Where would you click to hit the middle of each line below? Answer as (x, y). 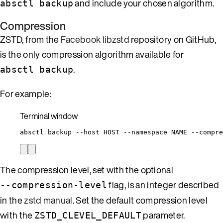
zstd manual (48, 200)
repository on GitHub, (172, 39)
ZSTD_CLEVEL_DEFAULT (88, 215)
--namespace (145, 132)
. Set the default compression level (140, 200)
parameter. (163, 215)
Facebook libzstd (95, 39)
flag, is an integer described (163, 184)
